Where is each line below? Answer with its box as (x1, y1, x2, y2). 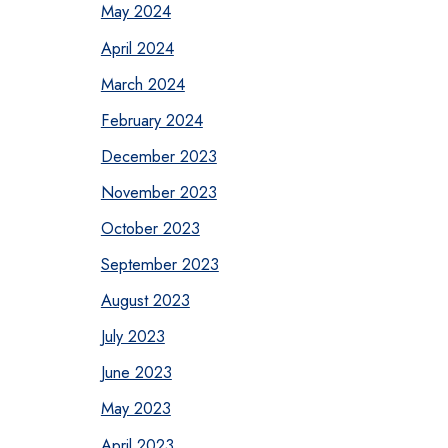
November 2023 (100, 179, 217, 204)
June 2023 (100, 360, 172, 385)
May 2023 (100, 396, 171, 421)
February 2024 (100, 107, 203, 132)
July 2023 (100, 324, 165, 349)
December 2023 (100, 143, 217, 168)
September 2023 (100, 252, 219, 277)
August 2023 (100, 288, 190, 313)
